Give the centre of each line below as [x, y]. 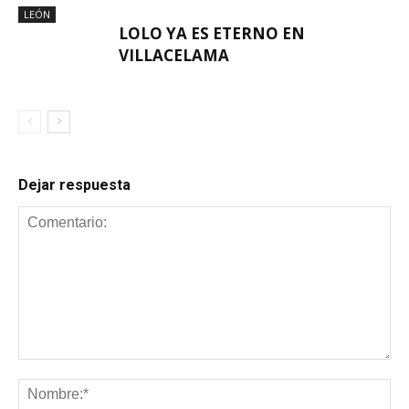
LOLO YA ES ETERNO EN [212, 33]
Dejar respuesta [74, 184]
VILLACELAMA [174, 55]
